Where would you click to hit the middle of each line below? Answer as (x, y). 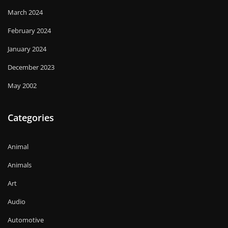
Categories (31, 117)
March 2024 (25, 12)
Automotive (26, 220)
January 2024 (27, 49)
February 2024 (29, 30)
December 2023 (31, 67)
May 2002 (22, 85)
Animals (20, 165)
